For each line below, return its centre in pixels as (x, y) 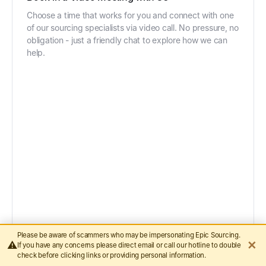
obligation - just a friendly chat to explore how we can (127, 40)
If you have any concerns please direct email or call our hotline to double (129, 245)
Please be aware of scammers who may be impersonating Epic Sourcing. (129, 235)
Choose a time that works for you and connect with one (130, 15)
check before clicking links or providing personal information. (111, 255)
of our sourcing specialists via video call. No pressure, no (133, 27)
